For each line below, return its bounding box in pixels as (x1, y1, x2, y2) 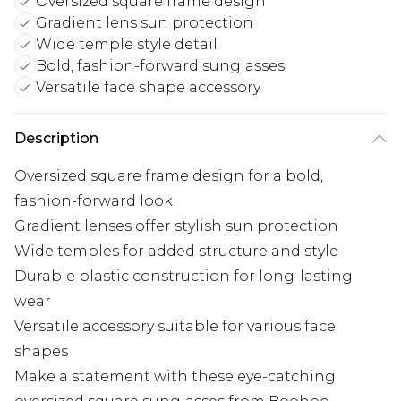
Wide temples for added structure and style (14, 243, 338, 260)
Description (14, 130, 98, 148)
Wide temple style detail (36, 36, 218, 54)
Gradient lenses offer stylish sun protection (14, 218, 338, 235)
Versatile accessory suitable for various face (14, 318, 336, 336)
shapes (14, 343, 68, 361)
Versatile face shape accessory (36, 79, 260, 97)
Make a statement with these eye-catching (14, 368, 336, 386)
